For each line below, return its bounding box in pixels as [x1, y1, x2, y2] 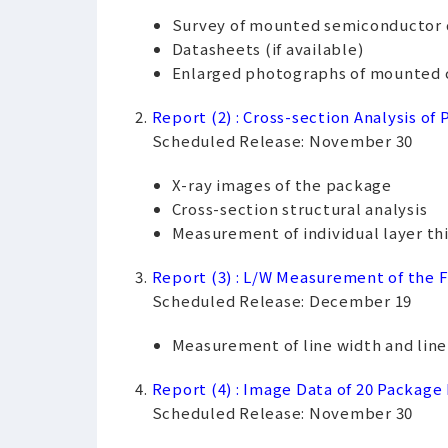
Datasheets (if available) [171, 38, 364, 59]
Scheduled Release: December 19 [151, 290, 412, 311]
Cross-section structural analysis [171, 198, 428, 219]
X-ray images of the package [171, 174, 392, 195]
